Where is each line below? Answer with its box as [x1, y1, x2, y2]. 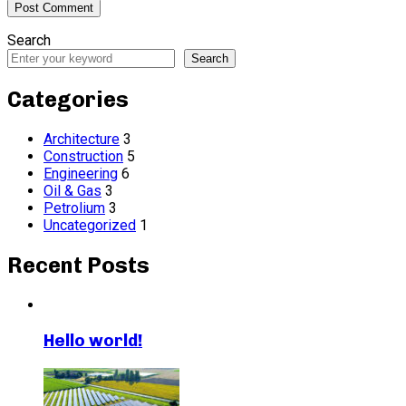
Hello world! [43, 330, 142, 352]
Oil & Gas [43, 181, 101, 199]
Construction [43, 147, 123, 165]
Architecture [43, 130, 120, 148]
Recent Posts [7, 251, 150, 278]
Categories [7, 85, 129, 112]
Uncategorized [43, 216, 136, 234]
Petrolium [43, 198, 105, 217]
